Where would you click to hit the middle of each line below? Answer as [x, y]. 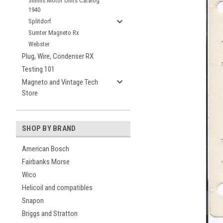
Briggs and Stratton [50, 214]
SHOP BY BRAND [49, 128]
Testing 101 [38, 69]
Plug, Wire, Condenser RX [58, 56]
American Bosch [46, 149]
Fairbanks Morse [46, 162]
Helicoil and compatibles [57, 188]
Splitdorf [40, 21]
